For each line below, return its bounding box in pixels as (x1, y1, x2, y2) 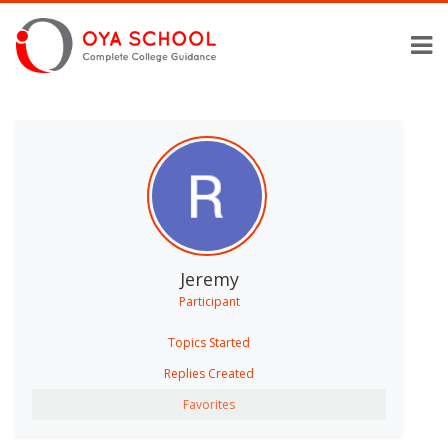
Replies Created (164, 364, 254, 382)
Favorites (183, 395, 235, 413)
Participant (178, 292, 240, 310)
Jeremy (179, 266, 239, 291)
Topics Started (168, 333, 250, 351)
